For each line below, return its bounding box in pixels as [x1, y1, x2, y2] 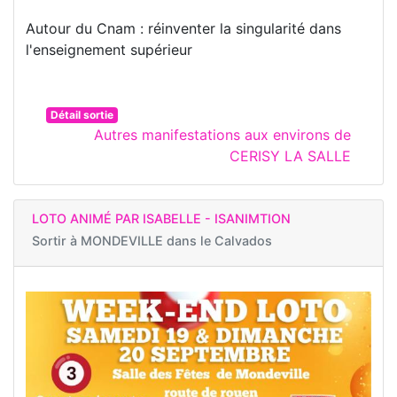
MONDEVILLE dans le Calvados [81, 233, 272, 249]
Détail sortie [50, 108, 113, 122]
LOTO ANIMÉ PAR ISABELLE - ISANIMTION [32, 211, 291, 227]
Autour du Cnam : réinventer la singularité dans [26, 19, 341, 38]
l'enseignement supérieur [26, 41, 192, 59]
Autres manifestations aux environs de [94, 126, 351, 144]
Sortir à [32, 233, 81, 249]
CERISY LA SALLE [230, 147, 351, 166]
